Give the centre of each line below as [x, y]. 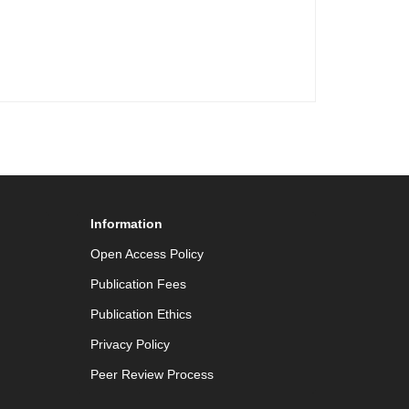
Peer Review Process [152, 374]
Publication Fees [138, 284]
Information [126, 224]
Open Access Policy [147, 254]
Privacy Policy [130, 344]
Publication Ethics [141, 314]
